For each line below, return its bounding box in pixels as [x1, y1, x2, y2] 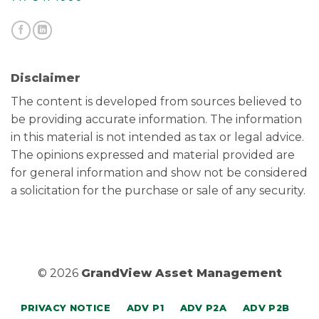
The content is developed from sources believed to [11, 95, 302, 108]
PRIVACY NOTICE [20, 302, 111, 313]
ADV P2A [179, 302, 227, 313]
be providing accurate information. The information [11, 113, 302, 126]
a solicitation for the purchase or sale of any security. [11, 184, 305, 197]
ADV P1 [126, 302, 164, 313]
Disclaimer [11, 71, 80, 85]
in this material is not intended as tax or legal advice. [11, 130, 304, 144]
